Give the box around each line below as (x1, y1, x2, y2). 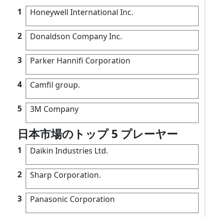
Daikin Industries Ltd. (30, 145, 108, 156)
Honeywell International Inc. (30, 7, 133, 18)
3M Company (30, 104, 78, 115)
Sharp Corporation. (30, 170, 101, 181)
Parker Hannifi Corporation (30, 55, 130, 66)
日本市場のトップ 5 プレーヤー (17, 126, 178, 142)
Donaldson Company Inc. (30, 31, 122, 42)
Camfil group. (30, 79, 80, 91)
